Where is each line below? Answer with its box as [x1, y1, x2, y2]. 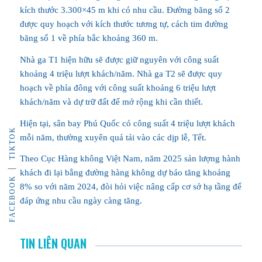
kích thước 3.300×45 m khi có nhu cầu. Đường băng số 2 [19, 5, 230, 15]
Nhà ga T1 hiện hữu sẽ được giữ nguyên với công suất [19, 54, 219, 64]
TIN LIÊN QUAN [19, 235, 87, 253]
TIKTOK [8, 126, 16, 160]
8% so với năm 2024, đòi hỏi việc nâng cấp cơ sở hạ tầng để [19, 182, 242, 192]
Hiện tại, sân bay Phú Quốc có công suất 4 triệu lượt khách [19, 118, 235, 128]
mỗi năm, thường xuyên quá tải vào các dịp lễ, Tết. [19, 132, 206, 142]
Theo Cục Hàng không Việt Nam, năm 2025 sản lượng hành [19, 154, 240, 164]
